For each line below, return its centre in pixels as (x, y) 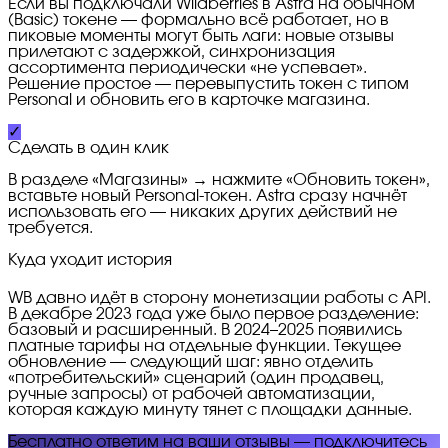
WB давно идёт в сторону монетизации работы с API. (219, 298)
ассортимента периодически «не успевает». (187, 68)
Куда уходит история (90, 260)
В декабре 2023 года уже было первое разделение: (213, 314)
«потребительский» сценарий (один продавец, (196, 378)
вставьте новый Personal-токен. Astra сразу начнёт (207, 196)
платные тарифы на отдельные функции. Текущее (204, 346)
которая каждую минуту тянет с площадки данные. (210, 410)
